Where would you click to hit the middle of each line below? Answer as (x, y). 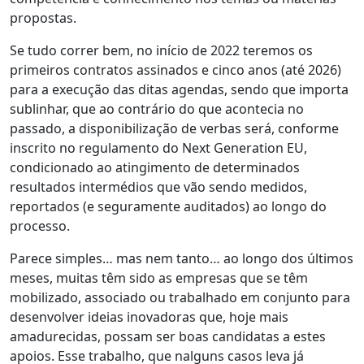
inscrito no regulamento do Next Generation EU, (158, 147)
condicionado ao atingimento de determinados (155, 167)
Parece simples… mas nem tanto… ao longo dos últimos (182, 258)
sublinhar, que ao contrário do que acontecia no (157, 108)
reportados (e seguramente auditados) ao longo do (168, 206)
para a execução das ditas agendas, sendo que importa (179, 89)
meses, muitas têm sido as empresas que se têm (159, 277)
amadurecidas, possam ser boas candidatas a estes (168, 336)
